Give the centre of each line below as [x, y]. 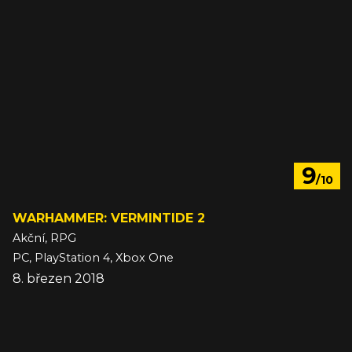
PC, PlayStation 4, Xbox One [93, 258]
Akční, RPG [44, 238]
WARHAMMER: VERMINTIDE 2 [109, 218]
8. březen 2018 [59, 279]
